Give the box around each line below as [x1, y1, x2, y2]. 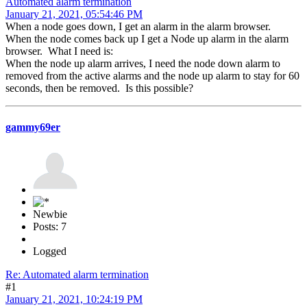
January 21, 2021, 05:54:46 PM [5, 8, 143, 21]
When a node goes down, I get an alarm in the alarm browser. [5, 21, 273, 33]
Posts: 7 [33, 220, 66, 232]
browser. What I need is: [5, 45, 113, 58]
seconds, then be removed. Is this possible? [5, 82, 193, 95]
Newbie [33, 208, 67, 220]
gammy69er [5, 121, 60, 134]
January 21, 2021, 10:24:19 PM [5, 293, 143, 305]
